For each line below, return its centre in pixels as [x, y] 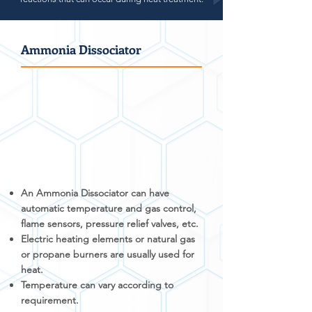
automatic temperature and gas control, [109, 208]
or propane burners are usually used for [108, 254]
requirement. [50, 300]
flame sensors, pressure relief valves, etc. [110, 224]
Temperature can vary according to [97, 285]
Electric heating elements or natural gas [108, 239]
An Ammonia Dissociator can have [95, 193]
